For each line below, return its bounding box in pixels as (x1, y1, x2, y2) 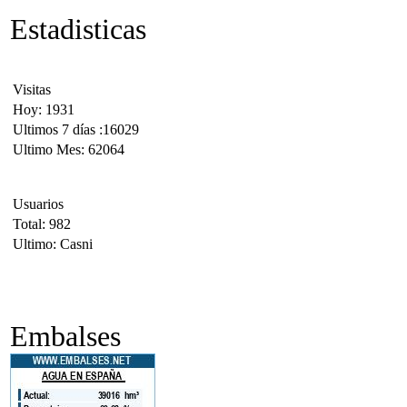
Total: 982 (13, 216, 71, 232)
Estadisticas (10, 14, 146, 45)
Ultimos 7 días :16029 (13, 122, 139, 137)
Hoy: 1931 (13, 102, 74, 117)
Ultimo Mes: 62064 (13, 142, 124, 157)
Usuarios (13, 196, 64, 212)
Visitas (13, 82, 51, 97)
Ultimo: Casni (13, 236, 93, 252)
